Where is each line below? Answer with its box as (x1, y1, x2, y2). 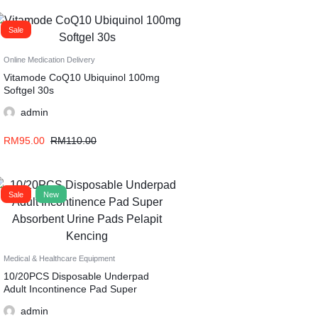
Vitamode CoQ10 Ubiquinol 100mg (4, 72, 160, 83)
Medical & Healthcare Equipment (4, 254, 115, 263)
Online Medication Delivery (4, 55, 95, 64)
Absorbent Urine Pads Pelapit (4, 296, 136, 307)
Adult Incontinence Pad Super (4, 283, 137, 295)
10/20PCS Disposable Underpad (4, 270, 149, 282)
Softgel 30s (4, 84, 54, 96)
